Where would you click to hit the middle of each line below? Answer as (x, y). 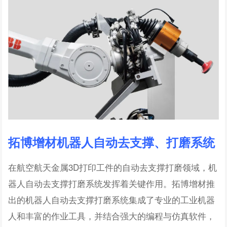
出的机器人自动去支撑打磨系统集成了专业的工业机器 (112, 199)
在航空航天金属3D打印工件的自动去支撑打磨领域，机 (113, 167)
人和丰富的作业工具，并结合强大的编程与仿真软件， (112, 215)
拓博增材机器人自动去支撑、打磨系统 (112, 142)
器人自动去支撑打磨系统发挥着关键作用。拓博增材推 (112, 183)
